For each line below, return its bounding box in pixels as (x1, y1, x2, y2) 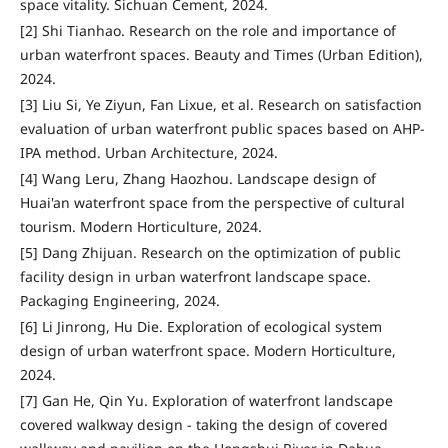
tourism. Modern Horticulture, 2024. (19, 217, 262, 237)
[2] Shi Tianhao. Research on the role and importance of (19, 21, 396, 41)
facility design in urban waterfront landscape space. (19, 267, 371, 287)
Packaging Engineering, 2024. (19, 291, 220, 311)
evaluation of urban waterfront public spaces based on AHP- (19, 119, 425, 139)
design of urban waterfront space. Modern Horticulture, (19, 341, 396, 361)
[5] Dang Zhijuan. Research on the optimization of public (19, 243, 401, 263)
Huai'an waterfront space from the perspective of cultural (19, 193, 405, 213)
